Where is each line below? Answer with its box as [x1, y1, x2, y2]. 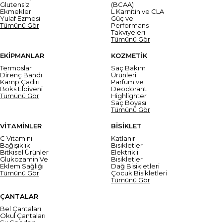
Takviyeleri [111, 28, 145, 36]
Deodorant [111, 84, 147, 93]
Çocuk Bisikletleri [111, 168, 167, 177]
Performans [111, 21, 149, 29]
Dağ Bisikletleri [111, 162, 160, 170]
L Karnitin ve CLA [111, 7, 164, 15]
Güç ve [111, 14, 133, 22]
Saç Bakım [111, 63, 146, 72]
